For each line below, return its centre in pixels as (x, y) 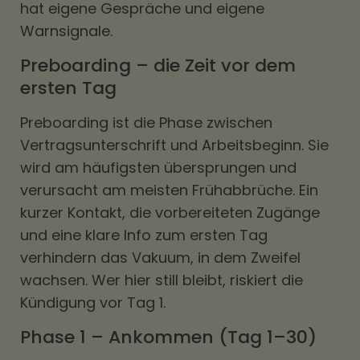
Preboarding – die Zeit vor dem (158, 65)
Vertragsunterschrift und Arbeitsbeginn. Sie (174, 145)
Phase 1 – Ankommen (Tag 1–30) (168, 337)
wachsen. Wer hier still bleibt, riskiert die (162, 280)
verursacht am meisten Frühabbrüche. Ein (169, 190)
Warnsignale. (66, 31)
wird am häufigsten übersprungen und (158, 168)
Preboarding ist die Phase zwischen (146, 123)
